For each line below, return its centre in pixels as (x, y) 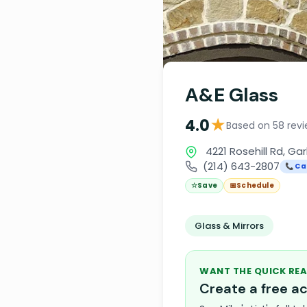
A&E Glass (232, 95)
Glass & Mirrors (229, 226)
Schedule (255, 185)
